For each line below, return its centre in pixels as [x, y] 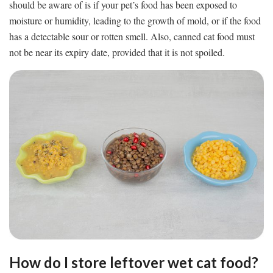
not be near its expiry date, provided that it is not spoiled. [117, 52]
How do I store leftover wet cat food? [134, 263]
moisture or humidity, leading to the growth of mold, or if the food [135, 21]
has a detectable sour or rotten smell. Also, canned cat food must [132, 37]
